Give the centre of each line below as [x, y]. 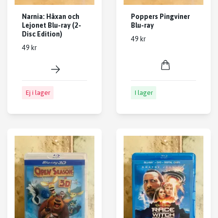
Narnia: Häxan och [51, 17]
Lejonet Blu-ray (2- [52, 26]
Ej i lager [38, 92]
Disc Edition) [42, 34]
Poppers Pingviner [160, 17]
